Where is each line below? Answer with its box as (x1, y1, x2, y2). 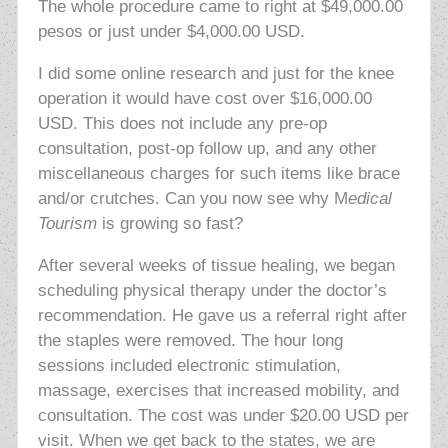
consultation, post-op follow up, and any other (37, 139, 377, 159)
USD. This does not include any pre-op (37, 114, 327, 134)
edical (347, 189, 392, 209)
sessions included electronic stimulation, (37, 356, 341, 376)
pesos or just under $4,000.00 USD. (37, 22, 305, 42)
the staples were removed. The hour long (37, 331, 343, 351)
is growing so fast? (96, 214, 243, 234)
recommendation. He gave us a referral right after (37, 306, 407, 326)
